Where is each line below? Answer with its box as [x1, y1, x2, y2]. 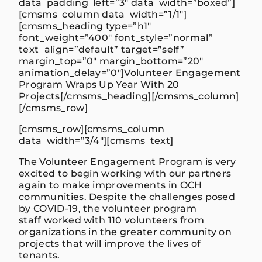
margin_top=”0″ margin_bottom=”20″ [19, 55, 204, 67]
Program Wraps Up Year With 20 [19, 78, 180, 90]
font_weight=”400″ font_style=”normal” [19, 32, 213, 43]
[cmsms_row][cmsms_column [19, 123, 165, 135]
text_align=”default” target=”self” [19, 43, 184, 55]
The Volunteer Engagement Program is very [19, 156, 236, 167]
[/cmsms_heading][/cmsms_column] [60, 90, 239, 102]
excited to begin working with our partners [19, 167, 232, 179]
